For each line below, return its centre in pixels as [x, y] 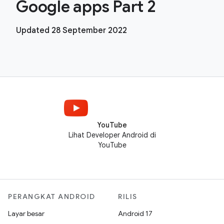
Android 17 [135, 213]
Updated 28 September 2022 [71, 30]
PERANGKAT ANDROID [52, 196]
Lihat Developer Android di [112, 135]
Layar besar [26, 213]
